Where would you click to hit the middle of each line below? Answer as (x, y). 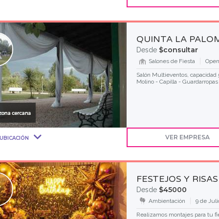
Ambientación (167, 201)
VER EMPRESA (188, 137)
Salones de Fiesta (172, 61)
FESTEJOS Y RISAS (177, 179)
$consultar (178, 50)
